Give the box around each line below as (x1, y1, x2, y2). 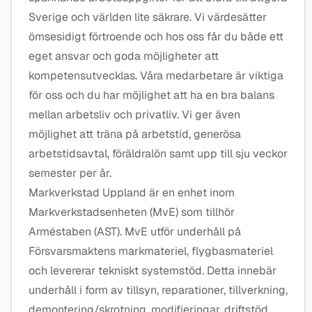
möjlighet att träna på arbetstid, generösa (29, 127, 241, 141)
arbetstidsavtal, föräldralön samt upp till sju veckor (29, 146, 288, 161)
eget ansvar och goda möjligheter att (29, 49, 219, 63)
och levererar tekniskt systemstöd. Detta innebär (29, 263, 276, 278)
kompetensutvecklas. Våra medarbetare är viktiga (29, 68, 283, 83)
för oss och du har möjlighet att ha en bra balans (29, 88, 274, 102)
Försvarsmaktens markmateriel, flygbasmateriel (29, 244, 273, 258)
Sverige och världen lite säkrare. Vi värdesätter (29, 10, 267, 24)
